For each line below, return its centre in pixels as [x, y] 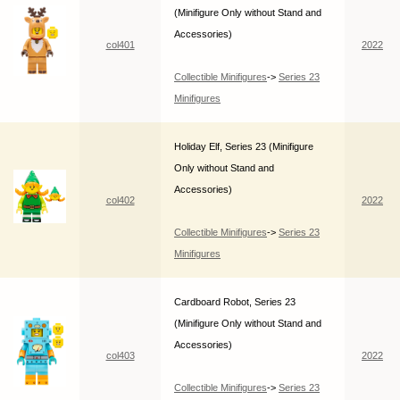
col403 [120, 356]
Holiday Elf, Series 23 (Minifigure [244, 147]
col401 [120, 45]
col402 [120, 200]
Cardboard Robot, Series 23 [235, 302]
